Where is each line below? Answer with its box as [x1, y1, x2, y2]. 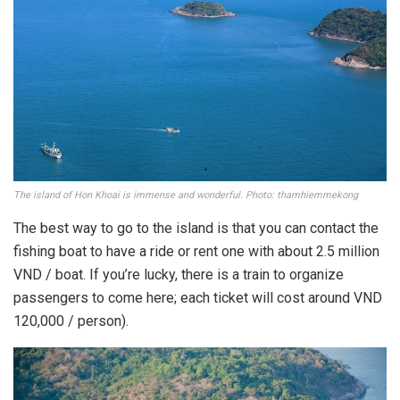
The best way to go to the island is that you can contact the [13, 219, 379, 237]
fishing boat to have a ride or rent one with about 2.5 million [13, 242, 379, 260]
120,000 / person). [13, 312, 129, 329]
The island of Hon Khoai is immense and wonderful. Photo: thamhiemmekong [13, 188, 358, 201]
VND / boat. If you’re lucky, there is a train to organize [13, 265, 344, 283]
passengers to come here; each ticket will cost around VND [13, 288, 382, 306]
